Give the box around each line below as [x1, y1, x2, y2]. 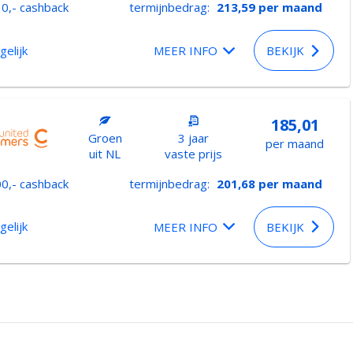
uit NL [89, 146, 121, 162]
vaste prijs [165, 146, 222, 162]
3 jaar [178, 130, 209, 147]
